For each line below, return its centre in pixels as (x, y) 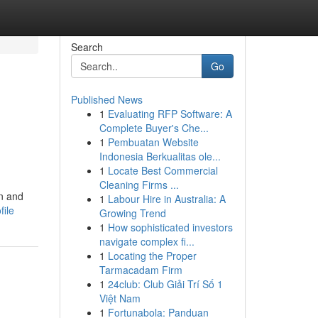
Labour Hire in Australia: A (166, 199)
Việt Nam (120, 298)
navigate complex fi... (147, 241)
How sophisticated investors (170, 227)
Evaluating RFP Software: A (170, 114)
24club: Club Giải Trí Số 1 (165, 284)
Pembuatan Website (153, 142)
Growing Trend (132, 213)
